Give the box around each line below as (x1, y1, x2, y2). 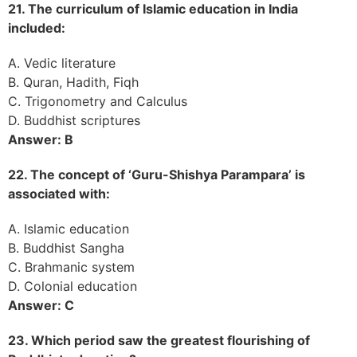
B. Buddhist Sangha (8, 239, 124, 256)
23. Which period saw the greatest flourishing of (8, 331, 310, 348)
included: (8, 19, 65, 36)
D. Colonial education (8, 277, 137, 294)
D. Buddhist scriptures (8, 112, 140, 128)
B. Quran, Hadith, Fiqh (8, 73, 139, 90)
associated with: (8, 185, 110, 202)
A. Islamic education (8, 220, 129, 237)
